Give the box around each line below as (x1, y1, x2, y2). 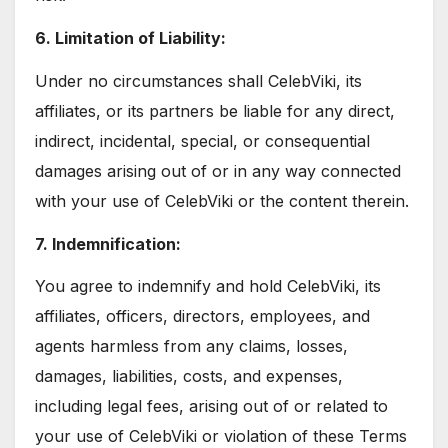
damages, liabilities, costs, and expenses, (35, 366, 343, 387)
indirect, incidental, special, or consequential (35, 130, 370, 151)
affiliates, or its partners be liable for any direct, (35, 100, 395, 121)
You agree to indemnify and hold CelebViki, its (35, 276, 381, 297)
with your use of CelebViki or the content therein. (35, 190, 409, 211)
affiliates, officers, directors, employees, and (35, 306, 370, 327)
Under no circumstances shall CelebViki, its (35, 70, 362, 91)
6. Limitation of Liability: (35, 27, 226, 48)
